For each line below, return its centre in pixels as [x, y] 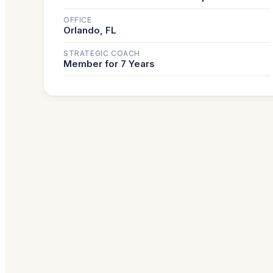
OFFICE [78, 20]
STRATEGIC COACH [102, 54]
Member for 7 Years [109, 64]
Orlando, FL [90, 30]
